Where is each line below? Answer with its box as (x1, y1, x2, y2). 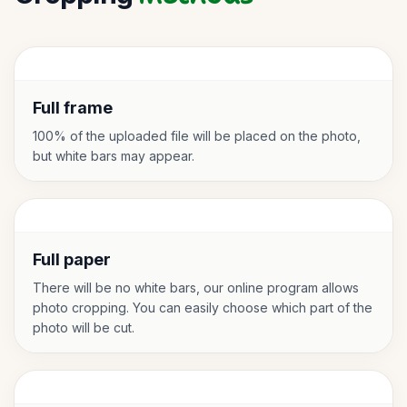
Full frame (33, 98, 113, 117)
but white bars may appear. (33, 148, 194, 164)
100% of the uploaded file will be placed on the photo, (33, 128, 361, 144)
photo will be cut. (33, 320, 134, 335)
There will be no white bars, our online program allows (33, 280, 359, 295)
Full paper (33, 250, 111, 269)
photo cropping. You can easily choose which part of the (33, 300, 372, 315)
